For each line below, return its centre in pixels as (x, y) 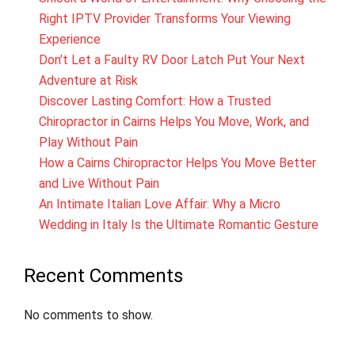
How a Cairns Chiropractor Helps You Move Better (178, 163)
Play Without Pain (89, 142)
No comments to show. (88, 315)
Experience (70, 39)
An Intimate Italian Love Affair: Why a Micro (160, 204)
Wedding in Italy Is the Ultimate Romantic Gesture (179, 225)
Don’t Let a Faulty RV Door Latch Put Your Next (172, 60)
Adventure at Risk (89, 80)
